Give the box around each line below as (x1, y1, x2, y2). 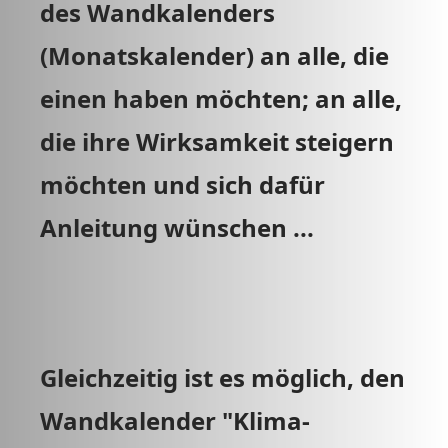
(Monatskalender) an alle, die (40, 39, 389, 72)
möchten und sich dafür (40, 168, 325, 201)
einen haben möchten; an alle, (40, 82, 402, 115)
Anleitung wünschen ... (40, 211, 326, 244)
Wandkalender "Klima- (40, 404, 310, 437)
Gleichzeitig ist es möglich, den (40, 361, 405, 394)
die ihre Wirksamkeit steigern (40, 125, 394, 158)
